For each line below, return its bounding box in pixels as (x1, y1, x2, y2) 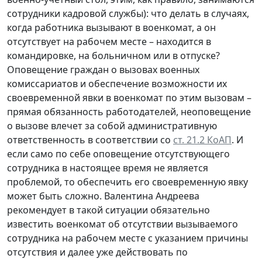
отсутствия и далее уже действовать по (7, 245, 188, 258)
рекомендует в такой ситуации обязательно (7, 203, 210, 216)
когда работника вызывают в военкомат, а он (7, 20, 216, 34)
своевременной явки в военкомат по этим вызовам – (7, 91, 251, 104)
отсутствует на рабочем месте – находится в (7, 35, 211, 48)
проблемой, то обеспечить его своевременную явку (7, 175, 248, 188)
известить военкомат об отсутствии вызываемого (7, 217, 238, 230)
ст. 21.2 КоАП (173, 133, 232, 146)
